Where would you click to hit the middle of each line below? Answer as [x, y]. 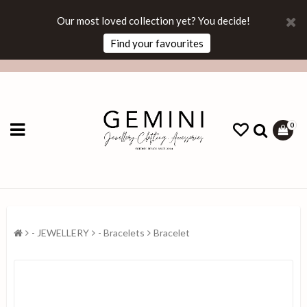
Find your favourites [157, 43]
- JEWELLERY [60, 233]
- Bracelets [121, 233]
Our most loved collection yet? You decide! [153, 21]
